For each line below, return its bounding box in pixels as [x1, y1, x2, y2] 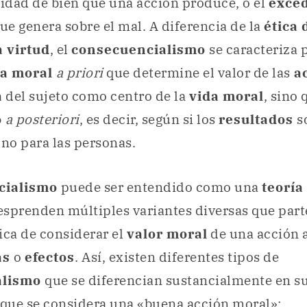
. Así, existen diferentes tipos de [75, 249, 279, 266]
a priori [56, 64, 103, 82]
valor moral [126, 225, 208, 243]
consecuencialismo [71, 41, 209, 58]
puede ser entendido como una [60, 179, 262, 196]
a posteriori [5, 111, 79, 128]
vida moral [188, 88, 264, 105]
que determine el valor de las [103, 64, 291, 82]
